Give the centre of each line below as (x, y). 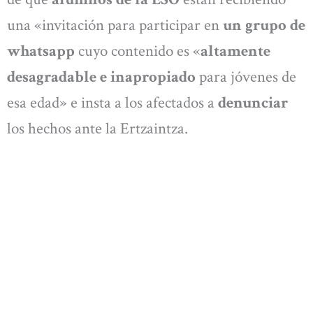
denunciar (253, 103)
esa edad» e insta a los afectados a (112, 103)
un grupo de (264, 26)
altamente (235, 51)
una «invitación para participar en (115, 26)
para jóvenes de (246, 77)
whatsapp (43, 51)
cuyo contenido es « (139, 51)
